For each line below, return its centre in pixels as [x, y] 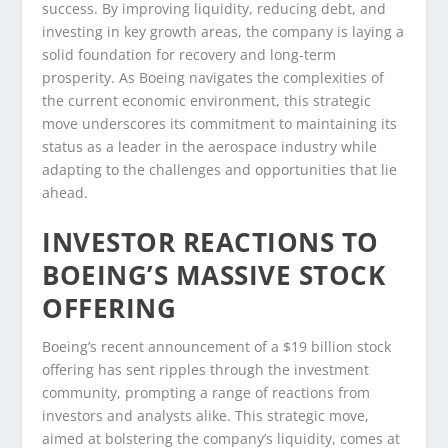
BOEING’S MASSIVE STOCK [214, 275]
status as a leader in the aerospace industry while [210, 147]
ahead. [65, 193]
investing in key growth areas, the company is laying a [223, 32]
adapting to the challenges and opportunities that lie [220, 170]
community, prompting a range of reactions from [206, 393]
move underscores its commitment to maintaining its [220, 124]
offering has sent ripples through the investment [206, 370]
